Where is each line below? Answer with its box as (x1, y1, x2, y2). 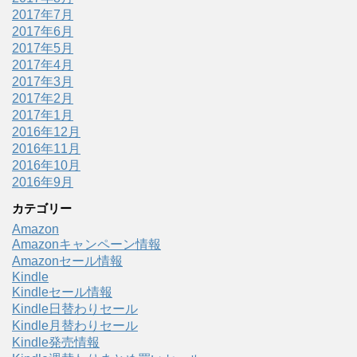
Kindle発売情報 (12, 335, 100, 350)
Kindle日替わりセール (12, 302, 138, 316)
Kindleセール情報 (12, 285, 112, 300)
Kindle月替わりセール (12, 319, 138, 333)
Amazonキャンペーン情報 (12, 237, 161, 252)
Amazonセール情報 (12, 254, 123, 269)
